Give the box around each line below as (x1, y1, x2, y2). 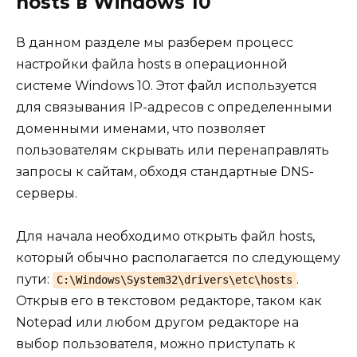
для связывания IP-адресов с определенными (16, 99, 332, 115)
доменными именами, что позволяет (16, 120, 265, 136)
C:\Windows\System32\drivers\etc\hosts (56, 273, 292, 286)
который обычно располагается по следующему (16, 249, 340, 265)
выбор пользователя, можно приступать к (16, 335, 296, 351)
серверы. (16, 185, 77, 201)
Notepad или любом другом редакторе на (16, 314, 299, 330)
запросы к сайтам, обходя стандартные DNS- (16, 163, 314, 179)
